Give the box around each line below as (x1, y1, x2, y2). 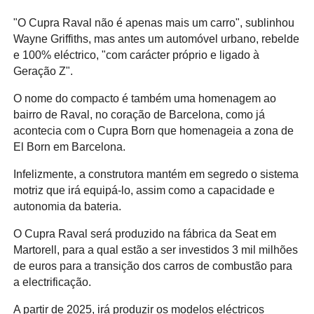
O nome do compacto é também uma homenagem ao (13, 92, 276, 104)
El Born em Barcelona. (13, 140, 125, 153)
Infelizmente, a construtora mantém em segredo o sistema (13, 168, 299, 180)
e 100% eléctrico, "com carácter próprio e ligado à (13, 48, 259, 61)
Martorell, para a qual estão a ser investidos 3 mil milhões (13, 243, 298, 256)
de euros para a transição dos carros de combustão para (13, 259, 292, 272)
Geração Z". (13, 64, 73, 77)
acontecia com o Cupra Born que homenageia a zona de (13, 124, 294, 137)
